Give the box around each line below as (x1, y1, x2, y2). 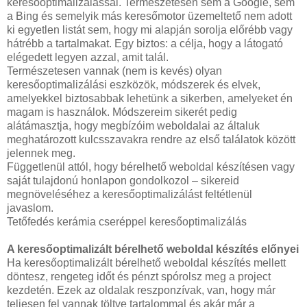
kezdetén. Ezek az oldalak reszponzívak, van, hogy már (7, 284, 275, 296)
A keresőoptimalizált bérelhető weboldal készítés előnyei (7, 243, 299, 255)
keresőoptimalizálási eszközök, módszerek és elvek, (7, 78, 260, 90)
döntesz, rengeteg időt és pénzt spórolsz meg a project (7, 270, 271, 282)
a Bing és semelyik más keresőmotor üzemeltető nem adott (7, 10, 292, 22)
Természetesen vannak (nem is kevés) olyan (7, 64, 222, 77)
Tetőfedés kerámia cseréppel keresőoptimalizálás (7, 215, 247, 228)
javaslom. (7, 201, 53, 214)
